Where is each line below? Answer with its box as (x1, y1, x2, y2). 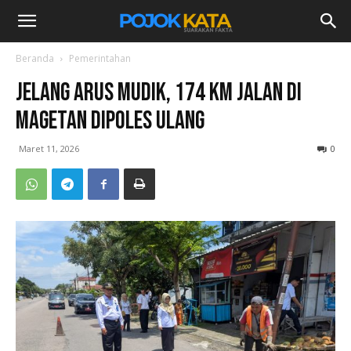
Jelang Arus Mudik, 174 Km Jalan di (16, 78, 302, 108)
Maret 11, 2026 (19, 143, 79, 154)
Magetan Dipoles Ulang (16, 106, 204, 136)
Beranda (16, 52, 54, 65)
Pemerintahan (69, 52, 131, 65)
